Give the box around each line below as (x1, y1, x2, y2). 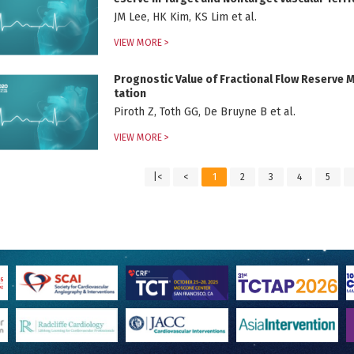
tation (114, 87, 146, 100)
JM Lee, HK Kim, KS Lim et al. (114, 10, 257, 24)
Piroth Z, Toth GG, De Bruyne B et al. (204, 105, 296, 119)
